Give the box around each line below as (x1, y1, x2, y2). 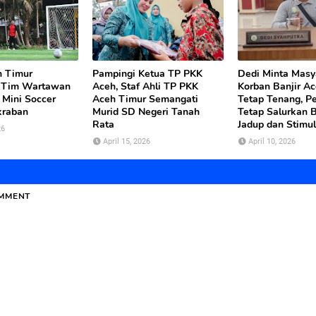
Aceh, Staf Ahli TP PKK (92, 80, 198, 93)
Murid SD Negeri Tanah (92, 105, 200, 119)
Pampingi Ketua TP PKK (92, 67, 202, 80)
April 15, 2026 (103, 137, 150, 146)
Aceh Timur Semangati (92, 92, 198, 106)
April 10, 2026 (248, 137, 296, 146)
